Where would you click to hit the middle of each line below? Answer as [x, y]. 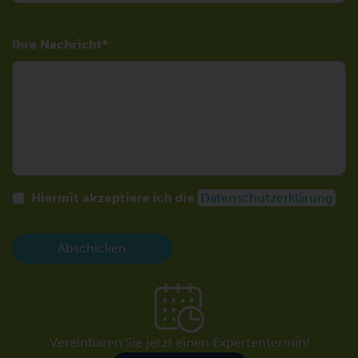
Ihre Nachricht [57, 44]
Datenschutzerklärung [267, 198]
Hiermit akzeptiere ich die [114, 198]
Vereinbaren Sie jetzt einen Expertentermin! [179, 342]
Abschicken [92, 248]
